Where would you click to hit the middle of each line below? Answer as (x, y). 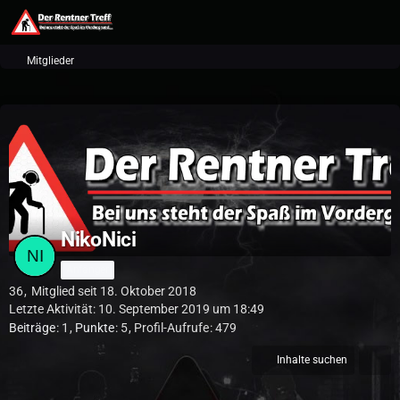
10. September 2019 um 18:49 (181, 309)
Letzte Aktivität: (54, 309)
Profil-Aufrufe (171, 328)
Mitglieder (50, 61)
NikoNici (99, 240)
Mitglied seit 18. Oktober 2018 (114, 291)
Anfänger (87, 270)
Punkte (95, 328)
